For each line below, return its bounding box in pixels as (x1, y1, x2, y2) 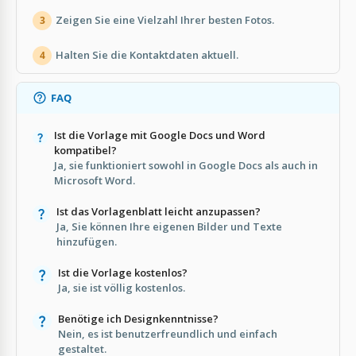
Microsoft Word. (53, 172, 135, 188)
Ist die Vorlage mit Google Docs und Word (53, 127, 265, 142)
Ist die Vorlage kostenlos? (58, 265, 188, 280)
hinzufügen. (56, 234, 118, 249)
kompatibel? (53, 142, 117, 157)
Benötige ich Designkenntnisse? (57, 311, 219, 326)
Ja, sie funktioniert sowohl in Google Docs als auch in (53, 157, 318, 172)
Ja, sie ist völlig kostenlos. (58, 280, 185, 295)
